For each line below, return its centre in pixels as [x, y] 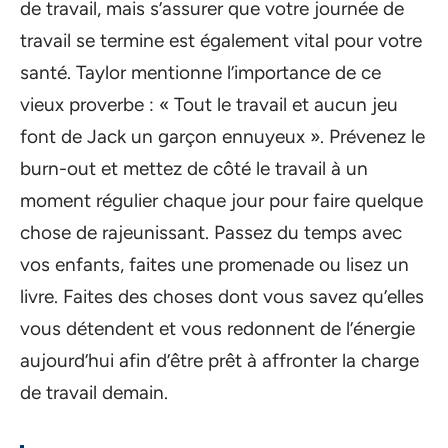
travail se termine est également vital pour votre [221, 41]
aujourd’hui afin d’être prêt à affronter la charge [219, 361]
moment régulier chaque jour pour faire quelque [221, 201]
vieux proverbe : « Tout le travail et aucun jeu [209, 105]
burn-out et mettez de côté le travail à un [194, 169]
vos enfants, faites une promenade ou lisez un [214, 265]
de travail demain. [94, 393]
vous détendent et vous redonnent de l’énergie [217, 329]
